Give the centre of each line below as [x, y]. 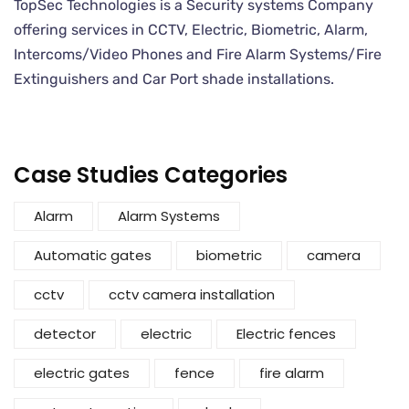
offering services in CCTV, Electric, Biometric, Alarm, [191, 29]
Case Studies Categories [151, 174]
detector [65, 333]
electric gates [82, 372]
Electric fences [286, 333]
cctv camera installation [192, 294]
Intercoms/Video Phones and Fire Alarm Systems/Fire [198, 54]
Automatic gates [93, 255]
